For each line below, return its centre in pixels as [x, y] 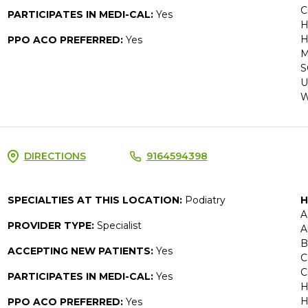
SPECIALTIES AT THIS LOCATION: [96, 200]
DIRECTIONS [55, 156]
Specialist [119, 225]
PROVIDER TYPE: [52, 225]
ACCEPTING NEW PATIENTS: [81, 251]
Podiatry [205, 200]
